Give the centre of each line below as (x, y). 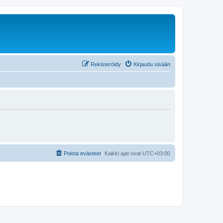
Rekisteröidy (106, 64)
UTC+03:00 (156, 153)
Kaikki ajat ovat (123, 153)
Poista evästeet (82, 153)
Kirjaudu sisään (152, 64)
